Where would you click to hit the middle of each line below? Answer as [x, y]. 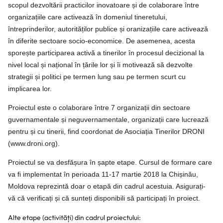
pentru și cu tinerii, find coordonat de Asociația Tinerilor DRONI [106, 132]
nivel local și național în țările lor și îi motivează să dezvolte [100, 64]
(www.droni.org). [34, 144]
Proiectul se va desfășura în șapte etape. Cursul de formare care [110, 163]
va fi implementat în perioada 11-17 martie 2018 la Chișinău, [103, 174]
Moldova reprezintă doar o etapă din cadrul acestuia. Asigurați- [107, 186]
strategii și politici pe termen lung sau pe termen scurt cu [97, 76]
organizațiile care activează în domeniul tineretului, [88, 17]
